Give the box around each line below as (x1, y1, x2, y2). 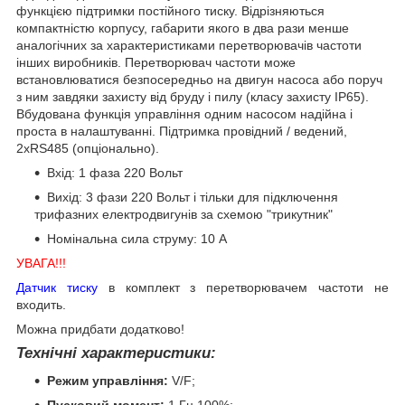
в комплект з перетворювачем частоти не (97, 279, 390, 295)
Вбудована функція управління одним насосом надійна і (16, 106, 353, 121)
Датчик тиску (16, 279, 98, 295)
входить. (16, 297, 66, 312)
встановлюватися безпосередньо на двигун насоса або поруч (16, 71, 382, 87)
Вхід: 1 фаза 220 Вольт (47, 165, 183, 180)
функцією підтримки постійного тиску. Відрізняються (16, 3, 325, 18)
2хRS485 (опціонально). (16, 140, 159, 155)
